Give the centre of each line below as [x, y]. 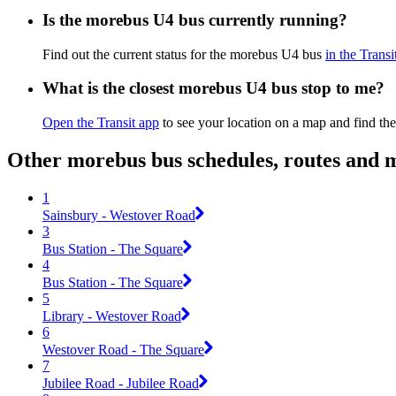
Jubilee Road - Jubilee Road [121, 383]
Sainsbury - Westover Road [119, 215]
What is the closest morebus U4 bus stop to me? [213, 88]
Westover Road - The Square [123, 349]
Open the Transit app [101, 123]
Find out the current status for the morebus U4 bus [184, 54]
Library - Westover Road [112, 316]
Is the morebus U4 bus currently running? [195, 19]
